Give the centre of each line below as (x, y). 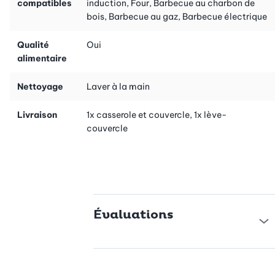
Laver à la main (118, 86)
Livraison (37, 114)
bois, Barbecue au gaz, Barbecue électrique (177, 16)
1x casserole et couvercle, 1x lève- (157, 114)
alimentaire (42, 58)
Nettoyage (40, 86)
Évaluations (133, 215)
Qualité (33, 45)
